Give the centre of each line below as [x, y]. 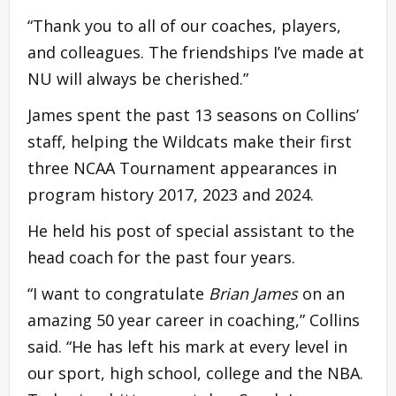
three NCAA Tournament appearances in [182, 168]
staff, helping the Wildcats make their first [190, 141]
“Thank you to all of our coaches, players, [184, 25]
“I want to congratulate [118, 293]
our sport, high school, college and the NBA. [195, 373]
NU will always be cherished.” [138, 78]
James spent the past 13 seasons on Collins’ [193, 114]
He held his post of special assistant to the [191, 230]
